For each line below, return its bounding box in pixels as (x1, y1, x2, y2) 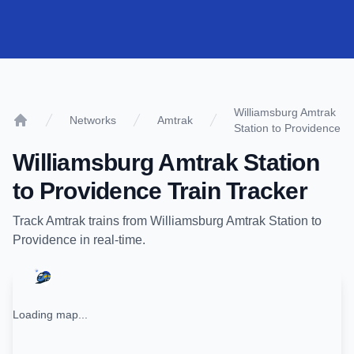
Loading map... (13, 308, 88, 321)
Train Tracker (161, 178, 307, 204)
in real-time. (77, 233, 145, 247)
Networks (70, 114, 116, 126)
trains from (85, 214, 150, 228)
